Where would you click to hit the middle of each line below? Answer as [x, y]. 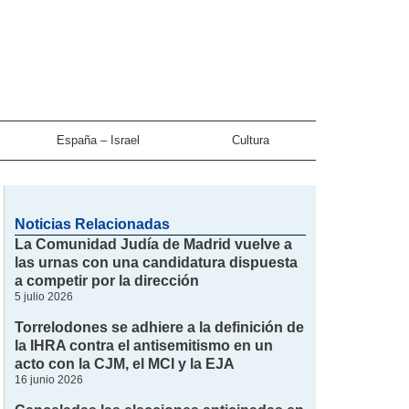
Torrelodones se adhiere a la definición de [160, 327]
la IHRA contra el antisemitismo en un [144, 345]
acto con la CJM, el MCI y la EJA [125, 363]
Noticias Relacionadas [93, 224]
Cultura [251, 140]
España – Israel [98, 140]
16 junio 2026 [49, 379]
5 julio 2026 [44, 296]
